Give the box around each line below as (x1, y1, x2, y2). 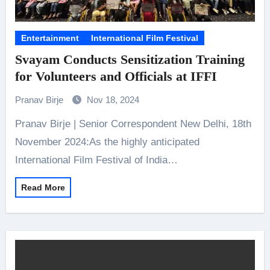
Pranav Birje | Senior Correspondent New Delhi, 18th (14, 118, 22, 130)
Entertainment (20, 33, 79, 43)
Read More (20, 183, 65, 192)
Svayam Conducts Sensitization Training (14, 52, 245, 67)
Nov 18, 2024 (86, 95, 139, 105)
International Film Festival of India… (14, 154, 178, 166)
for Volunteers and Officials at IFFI (14, 69, 217, 84)
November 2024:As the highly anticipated (14, 136, 199, 148)
